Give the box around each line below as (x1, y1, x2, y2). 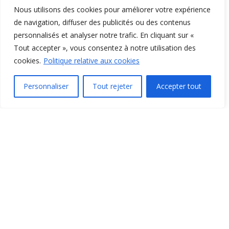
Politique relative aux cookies (43, 56, 140, 65)
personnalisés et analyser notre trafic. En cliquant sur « (14, 30, 194, 40)
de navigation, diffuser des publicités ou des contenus (14, 17, 191, 27)
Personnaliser (24, 81, 69, 91)
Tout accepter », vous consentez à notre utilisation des (14, 43, 196, 53)
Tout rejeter (93, 81, 132, 91)
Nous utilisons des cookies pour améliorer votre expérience (14, 5, 211, 14)
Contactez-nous (88, 179, 141, 190)
